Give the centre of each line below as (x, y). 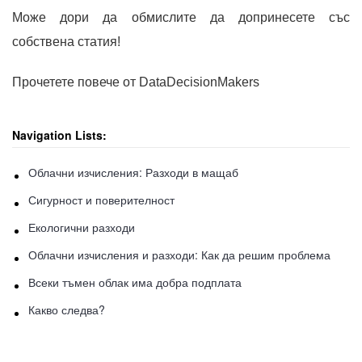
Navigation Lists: (59, 135)
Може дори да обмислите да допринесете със (181, 17)
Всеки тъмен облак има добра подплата (135, 282)
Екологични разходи (82, 227)
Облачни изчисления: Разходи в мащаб (133, 172)
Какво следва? (67, 309)
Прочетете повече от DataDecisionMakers (136, 82)
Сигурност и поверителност (101, 199)
